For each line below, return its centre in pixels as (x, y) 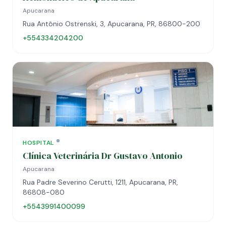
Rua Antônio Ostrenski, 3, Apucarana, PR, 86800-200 (111, 24)
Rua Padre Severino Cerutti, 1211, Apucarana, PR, (100, 182)
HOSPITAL (38, 143)
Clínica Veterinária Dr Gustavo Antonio (103, 156)
